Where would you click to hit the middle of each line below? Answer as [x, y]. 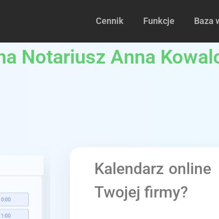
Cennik [110, 21]
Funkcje [159, 21]
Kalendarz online [153, 169]
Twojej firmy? [141, 192]
